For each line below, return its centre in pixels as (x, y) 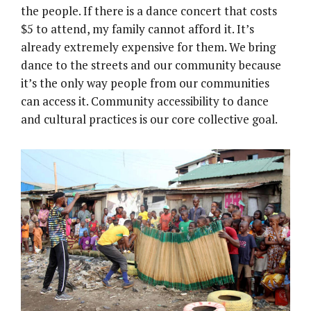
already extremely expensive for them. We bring (148, 47)
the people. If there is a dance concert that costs (149, 11)
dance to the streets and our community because (151, 65)
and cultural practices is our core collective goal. (149, 119)
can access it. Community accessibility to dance (145, 101)
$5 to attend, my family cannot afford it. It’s (137, 29)
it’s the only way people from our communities (145, 83)
